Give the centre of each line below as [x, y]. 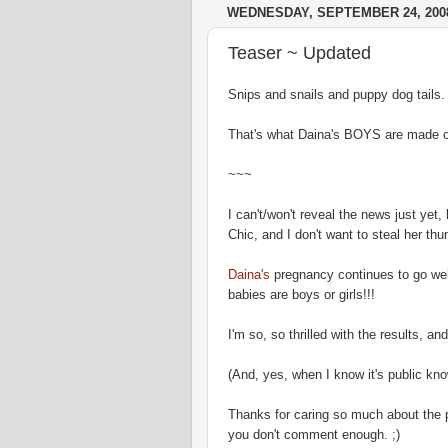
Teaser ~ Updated [299, 52]
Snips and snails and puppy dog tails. [336, 95]
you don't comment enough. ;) [314, 435]
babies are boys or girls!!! [301, 295]
